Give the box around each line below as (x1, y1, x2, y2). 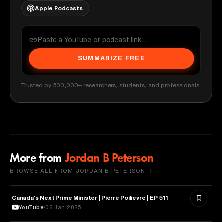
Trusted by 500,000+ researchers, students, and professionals (21, 81, 199, 88)
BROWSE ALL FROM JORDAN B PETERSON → (10, 167, 153, 173)
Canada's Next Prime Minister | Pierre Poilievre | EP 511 (12, 194, 168, 201)
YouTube (19, 204, 44, 210)
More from (10, 152, 62, 165)
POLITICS (23, 194, 51, 199)
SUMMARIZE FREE (77, 55, 146, 61)
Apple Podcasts (35, 4, 83, 11)
